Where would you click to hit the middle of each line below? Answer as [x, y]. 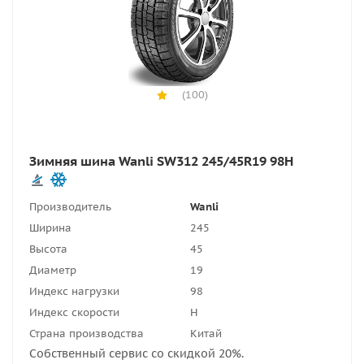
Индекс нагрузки [74, 291]
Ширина [50, 228]
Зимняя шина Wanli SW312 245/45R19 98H [161, 161]
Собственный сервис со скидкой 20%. [136, 353]
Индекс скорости [74, 312]
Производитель [70, 207]
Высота [48, 249]
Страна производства [87, 334]
